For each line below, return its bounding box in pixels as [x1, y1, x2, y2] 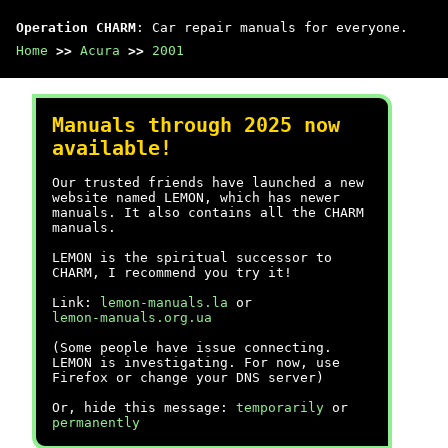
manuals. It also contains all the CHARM [52, 205, 364, 220]
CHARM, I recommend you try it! [52, 265, 292, 280]
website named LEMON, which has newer [52, 190, 340, 205]
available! [52, 137, 172, 160]
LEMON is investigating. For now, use [52, 355, 340, 370]
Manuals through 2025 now [52, 114, 340, 137]
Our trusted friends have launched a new [52, 175, 364, 190]
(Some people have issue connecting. [52, 340, 332, 355]
